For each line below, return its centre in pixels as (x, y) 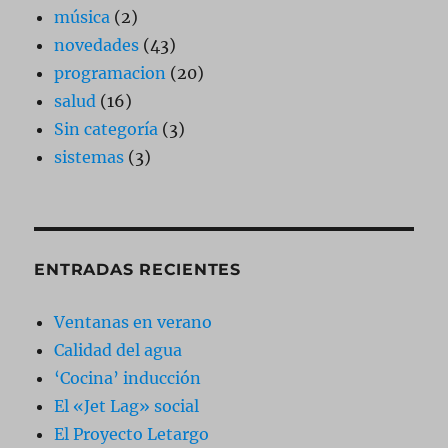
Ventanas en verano (133, 322)
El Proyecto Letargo (132, 434)
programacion (110, 73)
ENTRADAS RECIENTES (137, 269)
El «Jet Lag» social (127, 406)
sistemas (89, 157)
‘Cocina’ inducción (128, 378)
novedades (97, 45)
